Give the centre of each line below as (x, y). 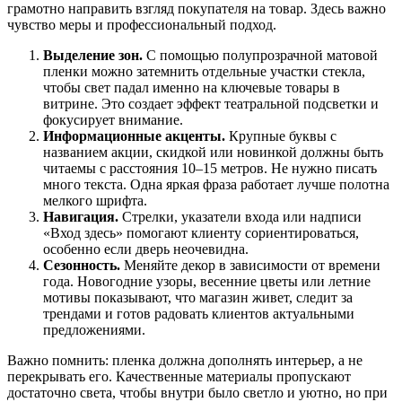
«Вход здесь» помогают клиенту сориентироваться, (201, 233)
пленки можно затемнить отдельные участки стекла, (204, 72)
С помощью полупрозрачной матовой (260, 56)
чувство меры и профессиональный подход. (142, 25)
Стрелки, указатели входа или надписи (240, 217)
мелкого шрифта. (95, 201)
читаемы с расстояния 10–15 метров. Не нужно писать (210, 169)
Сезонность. (82, 266)
